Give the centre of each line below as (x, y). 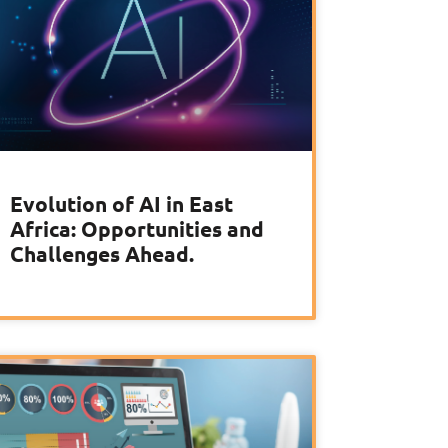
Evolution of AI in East (121, 204)
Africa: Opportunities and (137, 229)
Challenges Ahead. (102, 254)
